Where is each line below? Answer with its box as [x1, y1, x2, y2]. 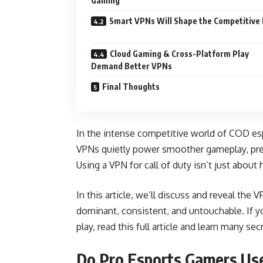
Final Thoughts [102, 82, 160, 92]
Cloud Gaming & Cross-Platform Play [110, 49, 249, 59]
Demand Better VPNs [91, 61, 172, 71]
